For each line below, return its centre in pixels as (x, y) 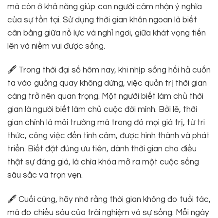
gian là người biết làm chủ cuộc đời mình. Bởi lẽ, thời (102, 110)
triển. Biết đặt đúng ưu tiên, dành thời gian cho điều (102, 149)
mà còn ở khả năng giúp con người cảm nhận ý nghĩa (105, 7)
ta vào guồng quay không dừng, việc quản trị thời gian (107, 83)
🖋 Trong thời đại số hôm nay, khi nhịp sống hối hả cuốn (109, 70)
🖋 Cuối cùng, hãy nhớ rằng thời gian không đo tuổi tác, (109, 199)
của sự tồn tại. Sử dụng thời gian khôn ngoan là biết (102, 20)
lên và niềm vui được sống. (56, 46)
